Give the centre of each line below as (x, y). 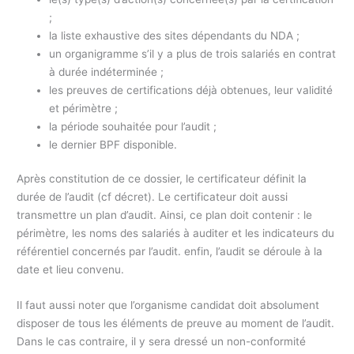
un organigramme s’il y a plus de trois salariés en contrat (193, 53)
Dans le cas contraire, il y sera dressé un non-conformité (162, 342)
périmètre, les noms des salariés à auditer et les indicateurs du (176, 233)
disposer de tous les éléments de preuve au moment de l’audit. (176, 324)
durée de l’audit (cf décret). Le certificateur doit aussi (153, 197)
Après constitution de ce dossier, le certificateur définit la (162, 179)
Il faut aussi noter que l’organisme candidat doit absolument (168, 305)
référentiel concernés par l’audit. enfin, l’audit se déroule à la (170, 252)
